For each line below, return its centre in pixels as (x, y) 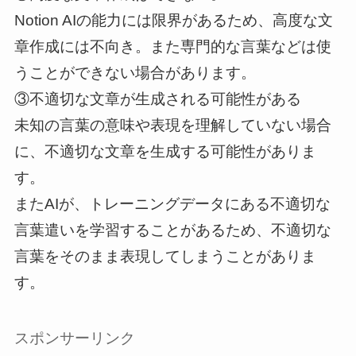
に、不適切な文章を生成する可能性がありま (165, 151)
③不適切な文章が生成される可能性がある (157, 99)
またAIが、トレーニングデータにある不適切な (172, 203)
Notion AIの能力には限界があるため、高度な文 (173, 20)
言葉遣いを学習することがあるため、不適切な (172, 230)
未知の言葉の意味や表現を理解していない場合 (172, 125)
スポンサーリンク (74, 339)
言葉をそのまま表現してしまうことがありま (165, 256)
